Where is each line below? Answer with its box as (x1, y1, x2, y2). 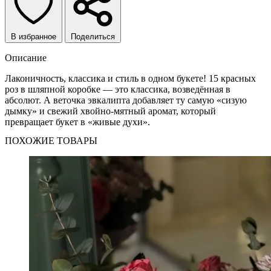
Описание (5, 52, 47, 63)
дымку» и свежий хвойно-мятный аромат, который (5, 105, 216, 116)
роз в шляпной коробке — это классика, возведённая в (5, 83, 230, 94)
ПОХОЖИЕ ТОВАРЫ (5, 135, 97, 146)
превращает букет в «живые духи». (5, 116, 150, 127)
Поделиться (71, 31, 115, 41)
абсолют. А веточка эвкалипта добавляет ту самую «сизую (5, 94, 247, 105)
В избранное (11, 31, 56, 41)
